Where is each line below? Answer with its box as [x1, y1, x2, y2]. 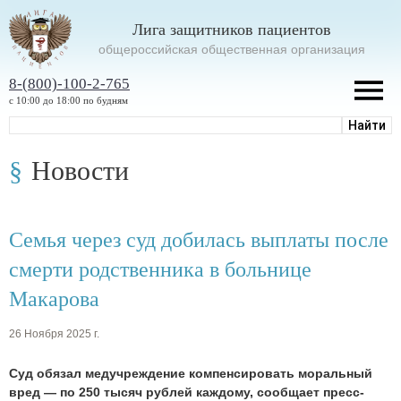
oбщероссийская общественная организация [98, 41, 365, 56]
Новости [31, 155, 129, 185]
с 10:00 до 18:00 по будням [9, 94, 128, 106]
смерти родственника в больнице [9, 257, 311, 281]
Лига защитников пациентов [132, 20, 331, 38]
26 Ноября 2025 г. [9, 328, 99, 341]
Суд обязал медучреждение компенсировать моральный [9, 366, 372, 381]
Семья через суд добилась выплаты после [9, 227, 388, 252]
